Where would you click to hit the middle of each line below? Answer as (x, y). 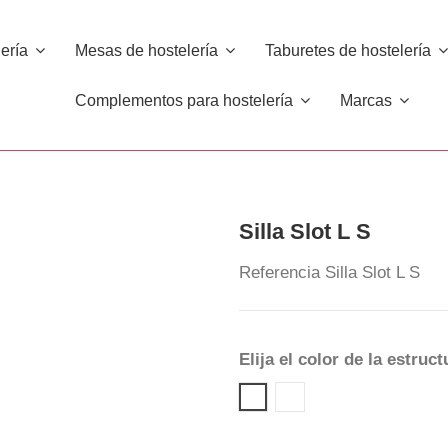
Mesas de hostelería (148, 50)
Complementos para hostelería (186, 100)
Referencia (279, 273)
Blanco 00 (326, 396)
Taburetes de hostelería (349, 50)
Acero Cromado (310, 399)
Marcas (368, 100)
